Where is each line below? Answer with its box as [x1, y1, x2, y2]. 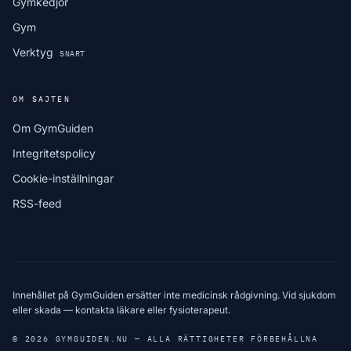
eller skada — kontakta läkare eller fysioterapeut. [13, 304, 230, 316]
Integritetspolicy [13, 147, 96, 160]
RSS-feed [13, 197, 62, 210]
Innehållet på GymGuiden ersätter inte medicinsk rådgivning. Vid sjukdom [13, 289, 336, 301]
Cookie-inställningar [13, 172, 114, 185]
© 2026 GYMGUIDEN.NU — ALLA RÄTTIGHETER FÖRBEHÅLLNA [13, 334, 319, 344]
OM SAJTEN [13, 94, 71, 104]
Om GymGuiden [13, 121, 93, 135]
